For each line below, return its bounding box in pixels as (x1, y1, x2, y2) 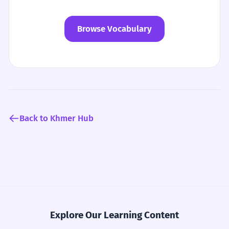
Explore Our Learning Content (50, 209, 179, 221)
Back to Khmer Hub (19, 113, 94, 123)
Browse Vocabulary (77, 23, 152, 34)
